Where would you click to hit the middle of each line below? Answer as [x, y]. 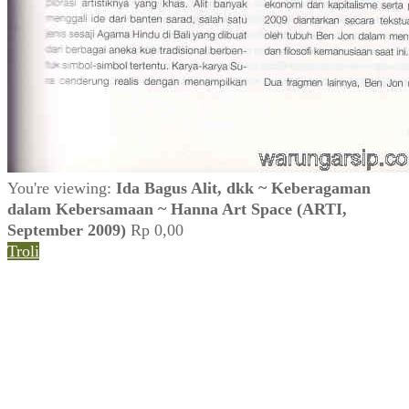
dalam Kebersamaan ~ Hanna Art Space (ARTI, [177, 209]
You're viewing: [62, 188]
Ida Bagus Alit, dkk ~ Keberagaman [243, 188]
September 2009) [67, 230]
